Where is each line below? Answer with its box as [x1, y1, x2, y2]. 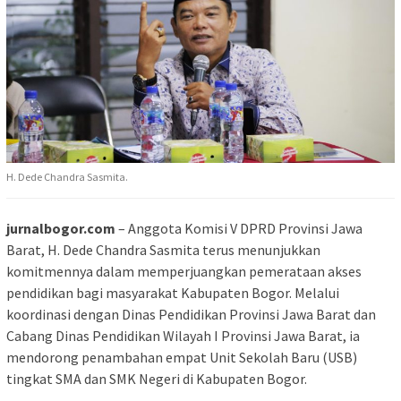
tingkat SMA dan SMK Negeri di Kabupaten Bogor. [6, 370, 307, 388]
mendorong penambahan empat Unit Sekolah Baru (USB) [6, 348, 357, 367]
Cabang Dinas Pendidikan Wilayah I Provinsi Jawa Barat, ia [6, 327, 360, 346]
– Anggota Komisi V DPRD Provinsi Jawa [115, 219, 363, 238]
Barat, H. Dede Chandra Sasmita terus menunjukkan [6, 241, 320, 260]
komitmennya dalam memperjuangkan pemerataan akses [6, 262, 362, 281]
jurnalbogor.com [6, 219, 115, 238]
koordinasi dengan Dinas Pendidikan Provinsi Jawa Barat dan [6, 305, 376, 324]
